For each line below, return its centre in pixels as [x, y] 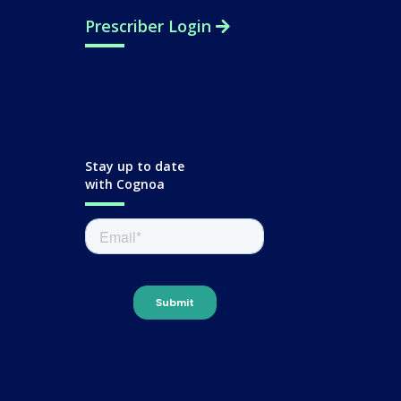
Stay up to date [135, 166]
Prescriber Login [150, 26]
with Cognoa [125, 184]
